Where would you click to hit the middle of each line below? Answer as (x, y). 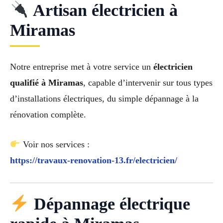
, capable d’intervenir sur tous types (148, 82)
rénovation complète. (48, 114)
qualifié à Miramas (47, 82)
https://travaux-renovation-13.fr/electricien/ (94, 161)
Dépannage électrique (110, 204)
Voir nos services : (55, 145)
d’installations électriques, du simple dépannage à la (104, 98)
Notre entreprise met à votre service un (82, 66)
